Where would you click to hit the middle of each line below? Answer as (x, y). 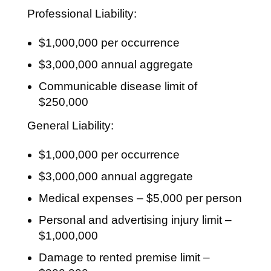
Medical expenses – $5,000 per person (140, 198)
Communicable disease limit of (118, 86)
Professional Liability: (82, 14)
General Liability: (70, 126)
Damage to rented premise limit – (124, 257)
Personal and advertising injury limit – (135, 220)
